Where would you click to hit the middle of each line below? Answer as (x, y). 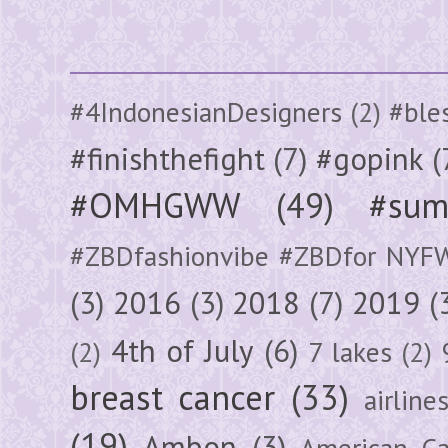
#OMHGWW (155, 204)
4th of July (181, 350)
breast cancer (173, 396)
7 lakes (350, 351)
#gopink (369, 158)
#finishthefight (167, 158)
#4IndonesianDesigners (206, 111)
